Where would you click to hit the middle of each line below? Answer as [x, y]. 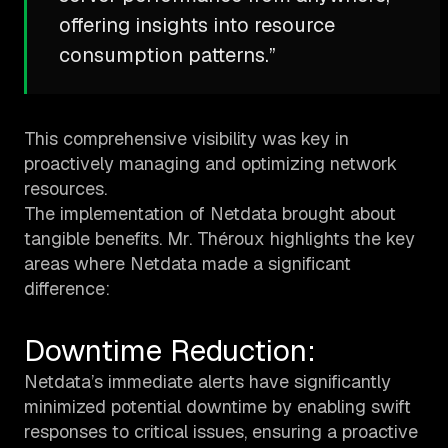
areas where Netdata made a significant [187, 264]
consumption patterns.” [167, 55]
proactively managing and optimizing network [210, 164]
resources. [65, 189]
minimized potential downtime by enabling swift [217, 407]
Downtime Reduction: [170, 351]
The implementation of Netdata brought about [210, 214]
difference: [67, 289]
